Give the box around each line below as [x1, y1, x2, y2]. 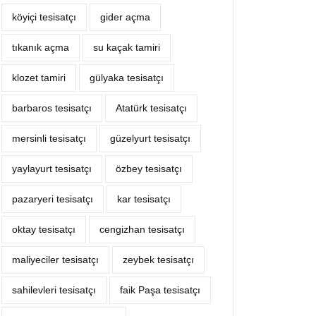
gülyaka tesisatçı [90, 72, 164, 83]
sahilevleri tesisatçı [12, 284, 96, 296]
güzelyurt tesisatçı [110, 133, 190, 144]
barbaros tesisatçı [12, 102, 92, 114]
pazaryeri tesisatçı [12, 193, 93, 205]
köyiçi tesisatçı [12, 11, 76, 23]
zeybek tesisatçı [123, 254, 194, 265]
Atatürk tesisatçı [116, 102, 187, 114]
